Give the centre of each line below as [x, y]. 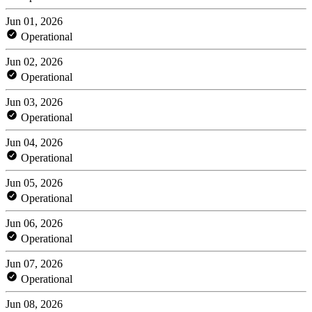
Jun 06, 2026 [34, 223]
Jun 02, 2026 [34, 61]
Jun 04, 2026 [34, 142]
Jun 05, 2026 [34, 182]
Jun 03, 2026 [34, 102]
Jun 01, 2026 [34, 21]
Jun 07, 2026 [34, 263]
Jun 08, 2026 [34, 304]
